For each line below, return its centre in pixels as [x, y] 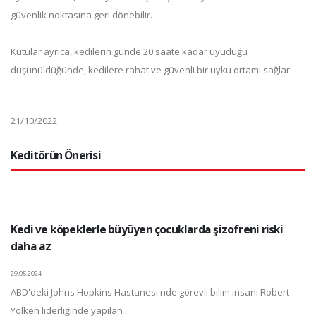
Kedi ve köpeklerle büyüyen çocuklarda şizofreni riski [147, 229]
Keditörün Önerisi [56, 155]
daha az [31, 246]
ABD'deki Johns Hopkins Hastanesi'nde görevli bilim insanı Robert [150, 292]
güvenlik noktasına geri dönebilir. [81, 15]
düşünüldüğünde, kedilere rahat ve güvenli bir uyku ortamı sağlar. [151, 70]
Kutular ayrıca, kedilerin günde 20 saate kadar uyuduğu [129, 51]
